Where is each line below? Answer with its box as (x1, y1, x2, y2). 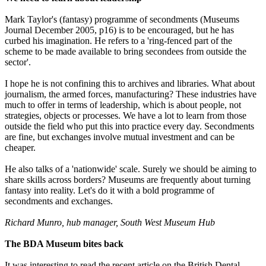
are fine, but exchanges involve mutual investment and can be (5, 132, 235, 142)
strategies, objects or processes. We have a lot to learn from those (5, 110, 246, 121)
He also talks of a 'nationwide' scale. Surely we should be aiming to (5, 164, 256, 175)
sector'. (5, 57, 31, 68)
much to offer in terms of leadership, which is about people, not (5, 100, 241, 110)
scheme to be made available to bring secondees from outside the (5, 46, 246, 57)
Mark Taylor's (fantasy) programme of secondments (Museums (5, 14, 239, 25)
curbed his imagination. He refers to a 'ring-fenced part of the (5, 36, 232, 46)
